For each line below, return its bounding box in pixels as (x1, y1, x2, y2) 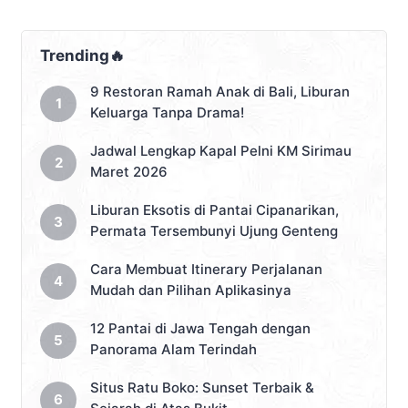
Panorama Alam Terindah (90, 341, 257, 359)
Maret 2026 (90, 163, 168, 181)
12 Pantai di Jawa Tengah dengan (90, 320, 311, 338)
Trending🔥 (40, 46, 125, 66)
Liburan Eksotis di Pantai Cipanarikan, (90, 201, 339, 219)
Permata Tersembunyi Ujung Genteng (90, 222, 338, 240)
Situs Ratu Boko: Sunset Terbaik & (90, 379, 314, 397)
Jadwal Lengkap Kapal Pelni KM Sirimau (90, 142, 352, 160)
